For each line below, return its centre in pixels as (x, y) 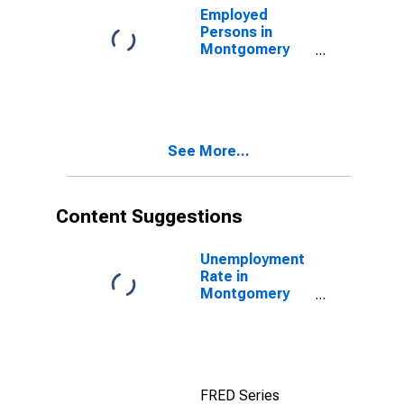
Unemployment (252, 259)
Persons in (236, 32)
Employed (234, 15)
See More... (209, 151)
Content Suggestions (149, 216)
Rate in (224, 276)
